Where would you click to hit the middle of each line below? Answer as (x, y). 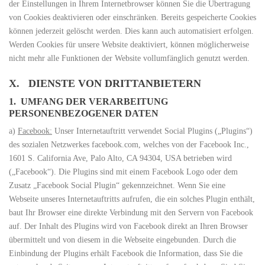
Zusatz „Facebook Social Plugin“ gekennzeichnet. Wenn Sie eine (117, 185)
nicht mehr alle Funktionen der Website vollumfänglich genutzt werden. (129, 58)
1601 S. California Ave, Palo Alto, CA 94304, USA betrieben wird (120, 158)
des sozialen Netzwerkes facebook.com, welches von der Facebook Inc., (129, 145)
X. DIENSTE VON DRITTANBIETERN (105, 83)
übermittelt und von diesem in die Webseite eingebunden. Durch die (122, 240)
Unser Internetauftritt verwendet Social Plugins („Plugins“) (152, 131)
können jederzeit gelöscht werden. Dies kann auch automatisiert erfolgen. (131, 31)
